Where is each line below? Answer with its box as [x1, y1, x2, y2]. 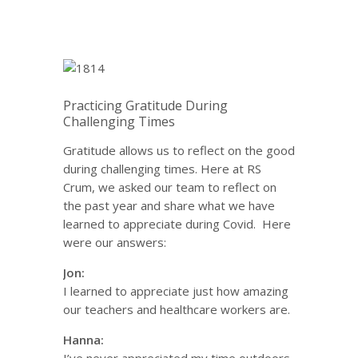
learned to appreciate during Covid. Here [63, 216, 291, 232]
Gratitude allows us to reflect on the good [63, 142, 295, 158]
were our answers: [63, 234, 166, 250]
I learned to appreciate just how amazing [63, 283, 288, 299]
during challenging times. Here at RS [63, 161, 261, 177]
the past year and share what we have [63, 197, 275, 213]
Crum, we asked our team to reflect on [63, 179, 276, 195]
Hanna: [63, 332, 104, 348]
